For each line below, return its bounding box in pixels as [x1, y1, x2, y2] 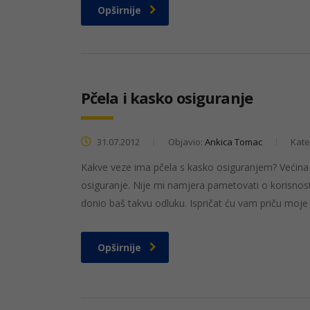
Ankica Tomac [205, 135, 262, 148]
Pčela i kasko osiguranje [81, 86, 253, 108]
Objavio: [168, 135, 205, 148]
